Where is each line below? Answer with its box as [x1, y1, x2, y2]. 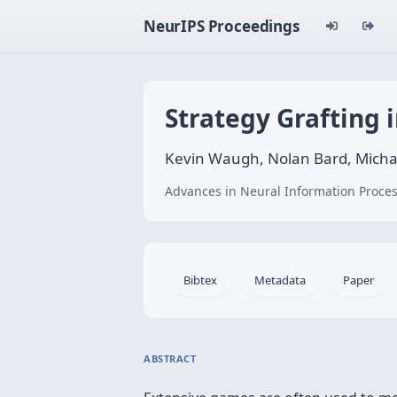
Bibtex [183, 272, 217, 288]
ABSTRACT [144, 352, 197, 365]
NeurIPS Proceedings [144, 16, 300, 36]
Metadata [254, 272, 306, 288]
